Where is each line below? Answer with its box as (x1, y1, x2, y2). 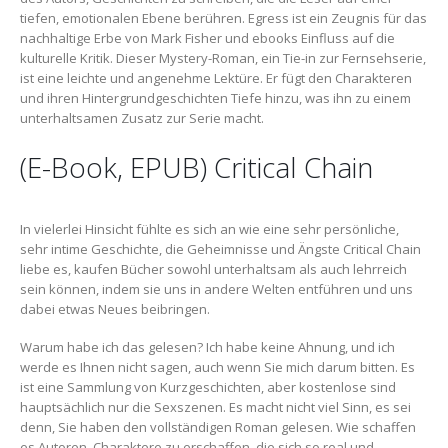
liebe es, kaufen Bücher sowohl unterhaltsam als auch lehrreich (20, 259, 407, 278)
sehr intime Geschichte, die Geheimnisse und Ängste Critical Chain (20, 239, 421, 258)
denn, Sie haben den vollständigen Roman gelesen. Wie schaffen (20, 418, 416, 437)
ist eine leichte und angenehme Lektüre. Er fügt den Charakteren (20, 69, 412, 88)
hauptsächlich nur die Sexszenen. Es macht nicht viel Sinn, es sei (20, 398, 411, 417)
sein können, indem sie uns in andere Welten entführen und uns (20, 279, 413, 298)
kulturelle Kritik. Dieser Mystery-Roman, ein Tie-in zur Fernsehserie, (20, 49, 426, 68)
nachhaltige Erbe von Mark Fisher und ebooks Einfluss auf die (20, 29, 395, 48)
